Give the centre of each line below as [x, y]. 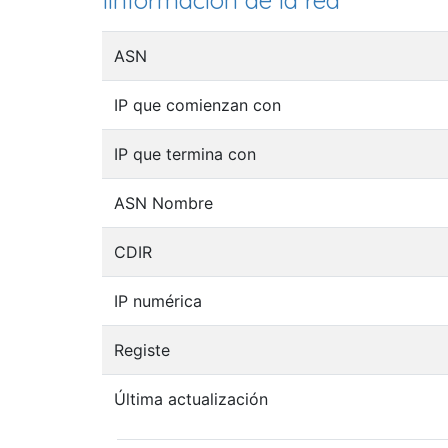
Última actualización [191, 398]
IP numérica [158, 300]
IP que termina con [185, 153]
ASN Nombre [163, 202]
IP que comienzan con [197, 104]
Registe [142, 349]
